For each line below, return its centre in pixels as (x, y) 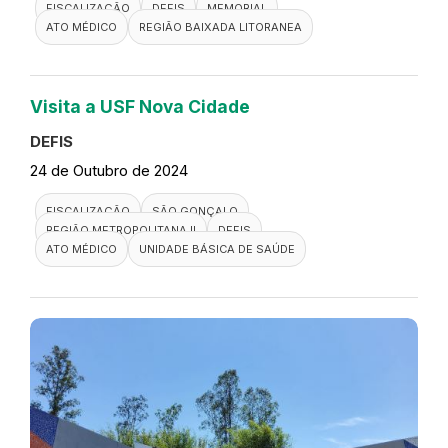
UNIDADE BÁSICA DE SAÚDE (217, 249)
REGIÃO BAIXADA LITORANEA (220, 27)
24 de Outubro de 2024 (109, 171)
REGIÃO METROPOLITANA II (121, 230)
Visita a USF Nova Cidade (140, 107)
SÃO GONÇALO (195, 211)
